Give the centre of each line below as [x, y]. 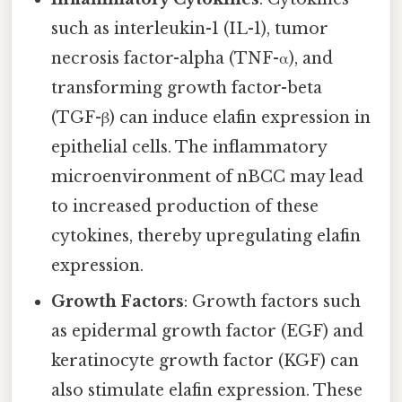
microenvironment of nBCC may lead [208, 177]
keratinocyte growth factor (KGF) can [205, 361]
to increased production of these [185, 207]
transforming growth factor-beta [187, 88]
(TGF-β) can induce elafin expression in [211, 118]
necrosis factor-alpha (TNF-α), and [192, 59]
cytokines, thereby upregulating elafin [206, 236]
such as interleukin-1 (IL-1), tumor [190, 29]
